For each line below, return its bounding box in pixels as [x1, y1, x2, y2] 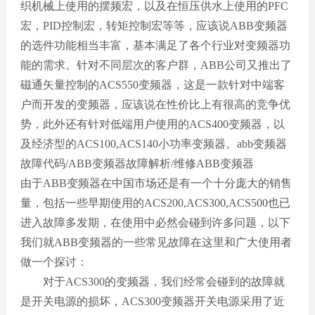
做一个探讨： [20, 255, 88, 268]
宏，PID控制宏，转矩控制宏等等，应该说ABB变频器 [20, 19, 288, 32]
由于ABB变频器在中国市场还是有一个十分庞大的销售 [20, 176, 292, 189]
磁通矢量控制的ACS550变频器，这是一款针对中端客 [20, 78, 285, 91]
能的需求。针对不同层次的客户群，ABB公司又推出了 [20, 58, 292, 71]
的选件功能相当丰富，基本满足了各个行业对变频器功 [20, 39, 290, 51]
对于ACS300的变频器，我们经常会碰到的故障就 [20, 275, 285, 288]
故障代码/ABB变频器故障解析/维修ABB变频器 [20, 157, 254, 169]
